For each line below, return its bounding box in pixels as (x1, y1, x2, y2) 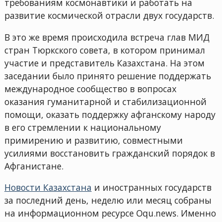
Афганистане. (4, 160, 63, 172)
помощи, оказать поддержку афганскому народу (4, 108, 216, 120)
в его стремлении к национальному (4, 121, 161, 133)
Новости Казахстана (4, 181, 92, 194)
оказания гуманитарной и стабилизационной (4, 95, 207, 108)
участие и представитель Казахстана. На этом (4, 56, 205, 69)
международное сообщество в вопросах (4, 82, 176, 95)
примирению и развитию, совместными (4, 134, 183, 146)
